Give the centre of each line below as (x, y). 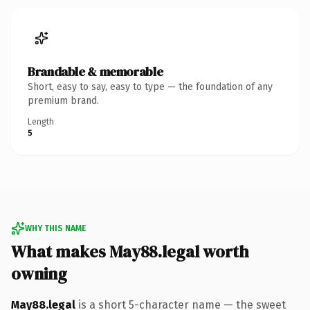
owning (39, 273)
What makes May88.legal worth (130, 251)
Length (41, 121)
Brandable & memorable (95, 71)
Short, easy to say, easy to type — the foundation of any (150, 86)
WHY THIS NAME (55, 228)
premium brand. (63, 100)
